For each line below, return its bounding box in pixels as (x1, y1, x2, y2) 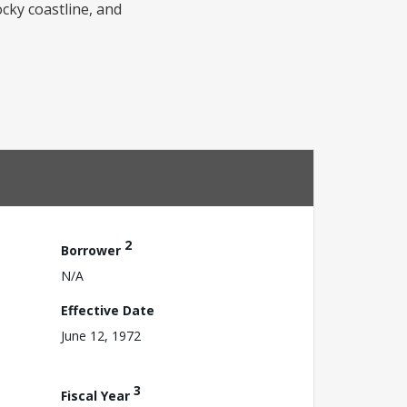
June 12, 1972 (61, 326, 141, 344)
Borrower (61, 241, 124, 259)
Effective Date (61, 301, 154, 319)
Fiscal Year (61, 386, 134, 404)
